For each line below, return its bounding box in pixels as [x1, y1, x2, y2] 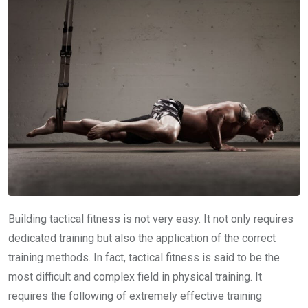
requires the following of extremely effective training [8, 289, 262, 303]
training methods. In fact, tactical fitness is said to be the [8, 251, 280, 265]
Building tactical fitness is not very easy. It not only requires [8, 212, 294, 226]
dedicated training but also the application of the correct [8, 232, 276, 245]
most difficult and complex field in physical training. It [8, 270, 262, 284]
